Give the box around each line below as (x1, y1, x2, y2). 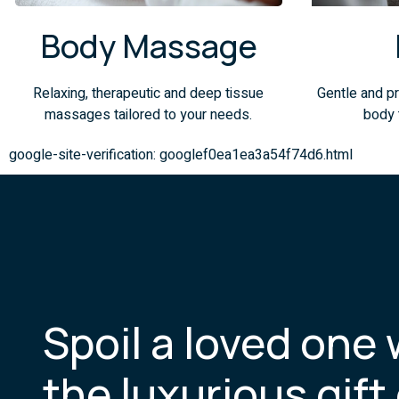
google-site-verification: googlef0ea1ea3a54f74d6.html (9, 143, 353, 166)
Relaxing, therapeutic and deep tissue (33, 82, 265, 104)
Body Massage (39, 23, 257, 68)
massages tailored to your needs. (45, 103, 253, 126)
